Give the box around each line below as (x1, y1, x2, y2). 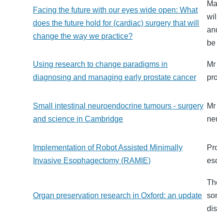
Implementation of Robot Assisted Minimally (33, 143, 183, 152)
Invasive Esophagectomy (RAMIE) (33, 156, 151, 165)
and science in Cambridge (33, 115, 124, 124)
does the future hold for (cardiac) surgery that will (33, 19, 200, 28)
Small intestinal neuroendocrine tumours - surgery (33, 102, 204, 110)
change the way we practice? (33, 32, 133, 41)
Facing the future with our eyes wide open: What (33, 6, 198, 15)
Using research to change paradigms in (33, 60, 168, 69)
